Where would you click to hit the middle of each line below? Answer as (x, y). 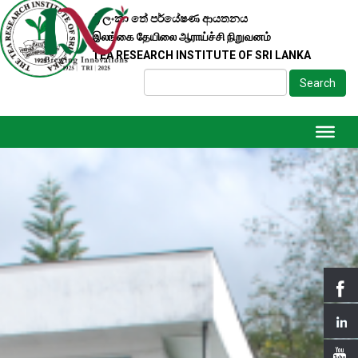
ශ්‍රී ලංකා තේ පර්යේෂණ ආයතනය (170, 18)
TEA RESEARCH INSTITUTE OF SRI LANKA (201, 55)
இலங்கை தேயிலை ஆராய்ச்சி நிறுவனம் (181, 36)
